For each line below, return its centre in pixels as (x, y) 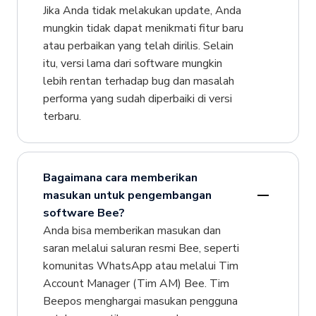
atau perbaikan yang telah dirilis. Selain (138, 45)
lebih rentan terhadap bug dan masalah (138, 81)
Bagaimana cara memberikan (120, 177)
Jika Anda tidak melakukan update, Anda (142, 10)
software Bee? (84, 213)
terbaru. (62, 116)
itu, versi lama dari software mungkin (132, 63)
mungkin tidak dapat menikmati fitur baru (143, 28)
